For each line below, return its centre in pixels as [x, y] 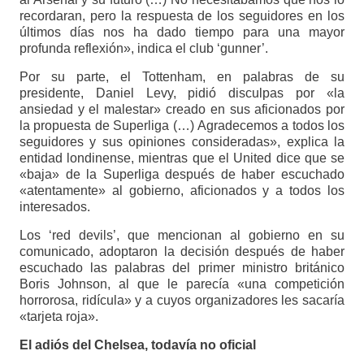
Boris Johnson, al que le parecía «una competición [182, 284]
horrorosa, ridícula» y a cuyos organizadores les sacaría [182, 300]
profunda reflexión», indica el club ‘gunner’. [143, 48]
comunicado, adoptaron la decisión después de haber [182, 251]
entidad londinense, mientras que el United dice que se [182, 158]
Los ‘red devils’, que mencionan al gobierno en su [182, 235]
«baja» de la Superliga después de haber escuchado [182, 174]
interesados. [54, 206]
